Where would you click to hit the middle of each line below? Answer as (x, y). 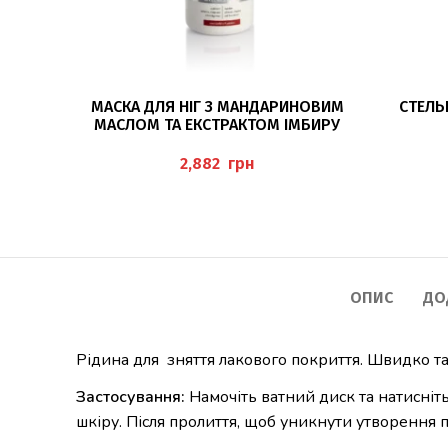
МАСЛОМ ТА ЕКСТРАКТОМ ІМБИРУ (217, 124)
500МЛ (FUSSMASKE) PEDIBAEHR (217, 142)
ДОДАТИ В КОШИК (217, 98)
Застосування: (130, 396)
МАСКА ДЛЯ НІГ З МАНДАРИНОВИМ (217, 106)
